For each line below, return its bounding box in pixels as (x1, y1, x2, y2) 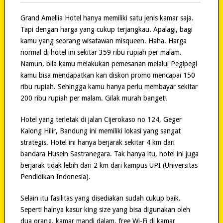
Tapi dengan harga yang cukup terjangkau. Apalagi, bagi (20, 25, 193, 33)
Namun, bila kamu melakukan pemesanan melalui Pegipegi (20, 59, 197, 68)
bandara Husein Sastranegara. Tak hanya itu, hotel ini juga (20, 149, 199, 158)
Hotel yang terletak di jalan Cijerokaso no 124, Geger (20, 115, 182, 123)
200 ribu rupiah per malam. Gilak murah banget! (20, 94, 167, 102)
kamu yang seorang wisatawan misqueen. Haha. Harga (20, 36, 187, 45)
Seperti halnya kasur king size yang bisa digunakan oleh (20, 205, 190, 214)
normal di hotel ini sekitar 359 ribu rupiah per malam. (20, 48, 182, 56)
